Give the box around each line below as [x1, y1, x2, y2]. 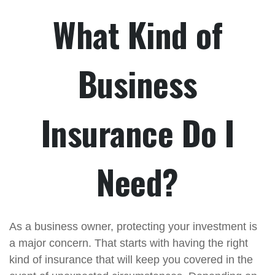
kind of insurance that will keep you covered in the [9, 254, 253, 266]
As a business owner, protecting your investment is [9, 220, 257, 233]
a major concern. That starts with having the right [9, 237, 248, 249]
